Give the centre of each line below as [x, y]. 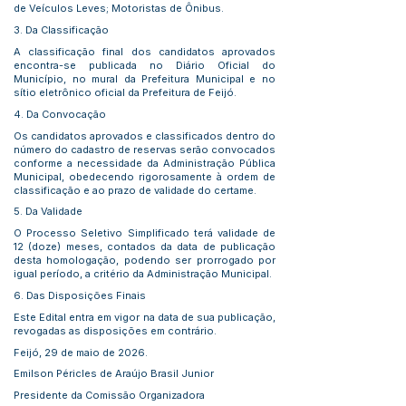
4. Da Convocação [60, 114]
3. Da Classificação [61, 30]
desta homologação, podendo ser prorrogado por [145, 261]
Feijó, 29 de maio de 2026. [81, 352]
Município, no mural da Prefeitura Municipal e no [145, 78]
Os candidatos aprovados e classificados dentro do [145, 135]
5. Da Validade [48, 212]
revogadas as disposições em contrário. [115, 330]
